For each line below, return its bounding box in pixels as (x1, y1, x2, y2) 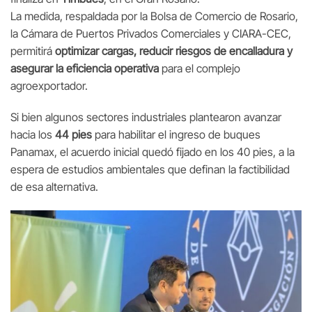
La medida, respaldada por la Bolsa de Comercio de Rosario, (10, 8, 298, 23)
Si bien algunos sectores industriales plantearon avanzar (10, 110, 281, 125)
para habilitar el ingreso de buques (92, 127, 260, 142)
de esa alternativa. (10, 180, 98, 194)
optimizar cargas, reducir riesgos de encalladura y (55, 43, 292, 58)
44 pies (55, 127, 92, 142)
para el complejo (159, 61, 240, 75)
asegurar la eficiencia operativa (10, 61, 159, 75)
